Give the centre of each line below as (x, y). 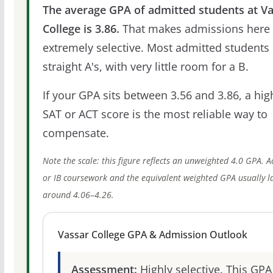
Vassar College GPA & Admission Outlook (152, 235)
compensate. (76, 133)
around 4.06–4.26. (78, 195)
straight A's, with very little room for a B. (145, 66)
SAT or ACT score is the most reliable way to (155, 114)
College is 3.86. (81, 28)
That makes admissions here (194, 28)
